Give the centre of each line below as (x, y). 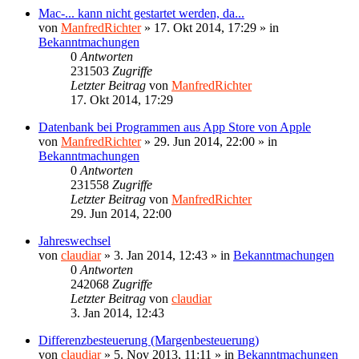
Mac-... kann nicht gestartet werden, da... (141, 13)
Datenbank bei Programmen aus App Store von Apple (175, 127)
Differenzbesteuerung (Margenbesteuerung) (149, 340)
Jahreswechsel (75, 240)
